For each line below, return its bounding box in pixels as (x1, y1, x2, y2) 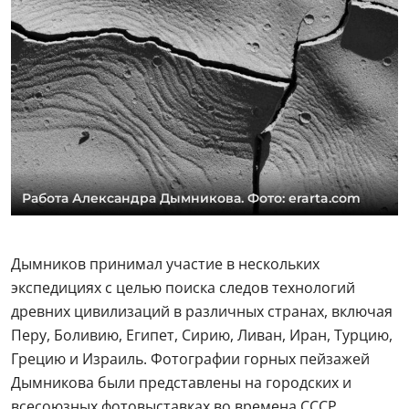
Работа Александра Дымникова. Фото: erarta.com (22, 189, 361, 206)
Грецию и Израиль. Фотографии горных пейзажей (11, 348, 370, 369)
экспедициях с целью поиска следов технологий (11, 277, 355, 298)
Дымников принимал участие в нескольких (11, 253, 320, 274)
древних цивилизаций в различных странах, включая (11, 300, 393, 321)
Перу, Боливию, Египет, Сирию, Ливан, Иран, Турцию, (11, 324, 393, 345)
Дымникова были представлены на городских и (11, 372, 351, 393)
